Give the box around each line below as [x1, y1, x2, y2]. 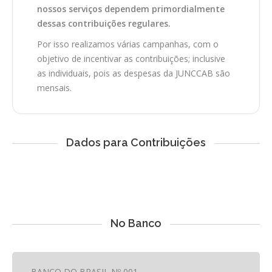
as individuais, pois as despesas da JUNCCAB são [37, 67, 230, 80]
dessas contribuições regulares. [37, 18, 171, 30]
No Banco [110, 217, 161, 230]
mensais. [37, 82, 72, 94]
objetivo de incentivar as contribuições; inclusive [37, 53, 225, 65]
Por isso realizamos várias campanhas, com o [37, 38, 219, 50]
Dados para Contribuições [66, 136, 206, 149]
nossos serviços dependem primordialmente [37, 3, 225, 15]
